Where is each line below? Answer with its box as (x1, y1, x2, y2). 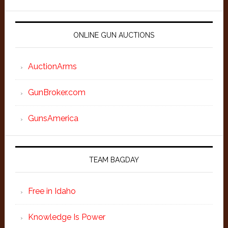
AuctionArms (27, 62, 77, 71)
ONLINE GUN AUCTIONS (73, 31, 155, 39)
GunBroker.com (27, 88, 85, 97)
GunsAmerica (27, 113, 78, 123)
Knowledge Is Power (27, 212, 105, 222)
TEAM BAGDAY (89, 156, 139, 164)
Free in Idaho (27, 186, 76, 196)
